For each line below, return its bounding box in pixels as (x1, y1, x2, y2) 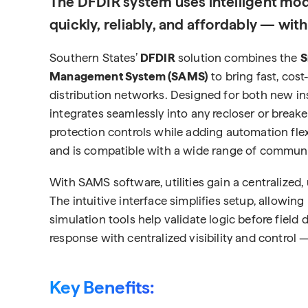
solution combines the (175, 51, 300, 65)
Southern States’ (49, 51, 140, 65)
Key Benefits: (49, 276, 154, 298)
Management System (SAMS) (49, 69, 209, 83)
